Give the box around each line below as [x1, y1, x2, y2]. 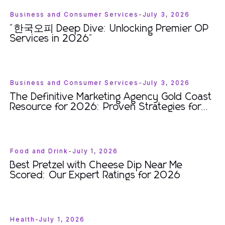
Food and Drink [10, 147, 68, 155]
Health [10, 215, 35, 223]
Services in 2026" [10, 34, 93, 44]
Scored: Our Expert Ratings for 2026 [10, 170, 181, 180]
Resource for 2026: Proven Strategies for [10, 102, 201, 112]
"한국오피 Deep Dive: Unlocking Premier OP [10, 24, 209, 34]
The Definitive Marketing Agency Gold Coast [10, 92, 212, 102]
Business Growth [10, 112, 85, 122]
